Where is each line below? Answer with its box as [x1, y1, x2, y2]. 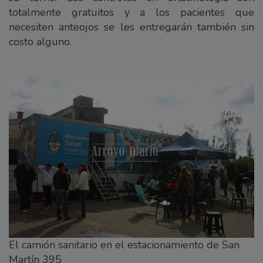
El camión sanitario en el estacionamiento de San [9, 237, 240, 252]
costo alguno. [9, 34, 72, 49]
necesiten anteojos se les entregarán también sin [9, 19, 254, 34]
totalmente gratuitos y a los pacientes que [9, 5, 254, 19]
